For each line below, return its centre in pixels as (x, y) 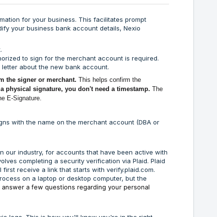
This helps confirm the (109, 79)
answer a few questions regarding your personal (76, 187)
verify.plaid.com (130, 169)
